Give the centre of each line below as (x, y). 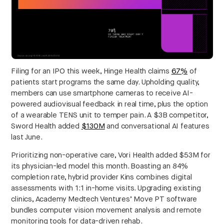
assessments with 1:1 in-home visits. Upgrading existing (106, 188)
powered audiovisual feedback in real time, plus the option (109, 104)
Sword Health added (46, 126)
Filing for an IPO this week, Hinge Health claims (91, 71)
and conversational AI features (157, 126)
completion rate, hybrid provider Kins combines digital (101, 177)
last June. (27, 137)
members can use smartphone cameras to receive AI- (102, 93)
